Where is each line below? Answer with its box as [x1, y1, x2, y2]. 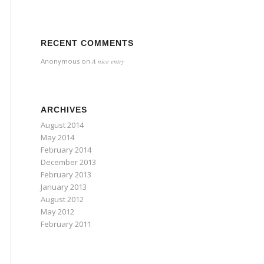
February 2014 [41, 144, 91, 155]
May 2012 [41, 206, 74, 217]
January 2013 [41, 181, 87, 192]
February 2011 [41, 219, 91, 229]
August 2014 [41, 120, 84, 130]
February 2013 [41, 169, 91, 180]
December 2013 [41, 157, 96, 167]
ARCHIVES [41, 105, 87, 114]
